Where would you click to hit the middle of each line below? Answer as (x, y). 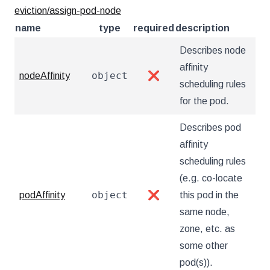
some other (204, 246)
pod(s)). (196, 262)
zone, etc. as (207, 229)
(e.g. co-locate (211, 178)
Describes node (213, 50)
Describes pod (210, 127)
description (202, 28)
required (154, 28)
